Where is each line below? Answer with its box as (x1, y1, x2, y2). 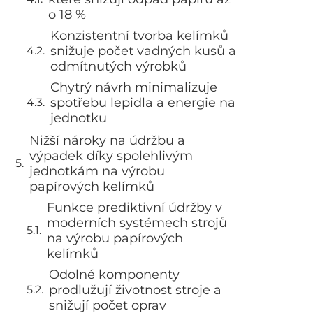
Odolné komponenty (49, 267, 180, 282)
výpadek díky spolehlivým (29, 148, 193, 163)
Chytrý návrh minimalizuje (50, 80, 217, 95)
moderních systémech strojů (47, 215, 227, 231)
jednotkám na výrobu (29, 163, 165, 179)
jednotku (50, 110, 107, 126)
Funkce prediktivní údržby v (47, 200, 222, 215)
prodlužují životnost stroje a (49, 282, 221, 298)
